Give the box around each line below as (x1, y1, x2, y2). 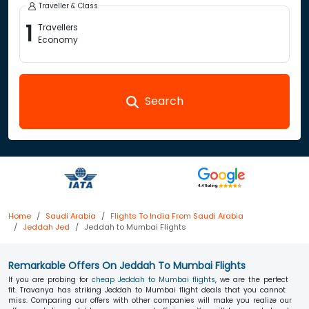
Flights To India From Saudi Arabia (110, 210, 243, 221)
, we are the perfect (215, 275, 288, 285)
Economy (38, 34, 78, 46)
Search (141, 93, 183, 109)
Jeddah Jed (23, 221, 70, 232)
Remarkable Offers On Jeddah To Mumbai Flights (8, 259, 246, 272)
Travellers (38, 21, 78, 33)
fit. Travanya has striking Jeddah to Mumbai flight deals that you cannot (8, 285, 286, 295)
